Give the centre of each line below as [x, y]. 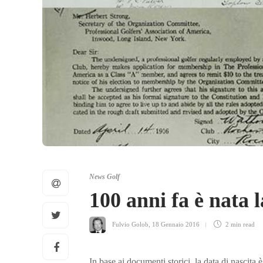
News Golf [104, 177]
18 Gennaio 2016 [176, 224]
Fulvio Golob [130, 224]
